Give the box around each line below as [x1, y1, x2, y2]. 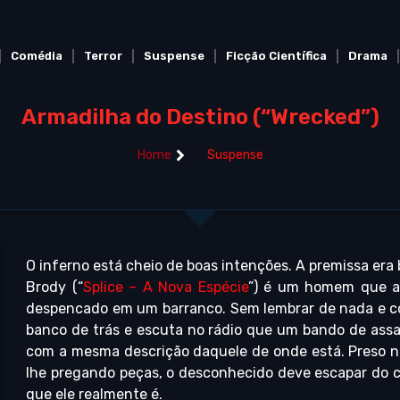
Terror [83, 49, 122, 62]
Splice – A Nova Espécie [82, 279, 248, 296]
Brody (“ [26, 279, 83, 296]
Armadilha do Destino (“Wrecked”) [21, 104, 379, 129]
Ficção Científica [225, 49, 327, 62]
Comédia [10, 49, 62, 62]
